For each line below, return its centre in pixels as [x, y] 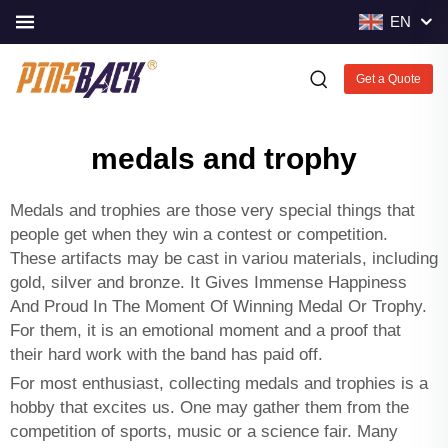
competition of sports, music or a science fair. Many [204, 431]
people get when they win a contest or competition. [199, 234]
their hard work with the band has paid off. [166, 354]
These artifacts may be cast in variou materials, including [224, 258]
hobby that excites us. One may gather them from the [209, 407]
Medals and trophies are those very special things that [212, 210]
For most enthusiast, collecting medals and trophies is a [219, 383]
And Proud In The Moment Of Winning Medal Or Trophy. [218, 306]
